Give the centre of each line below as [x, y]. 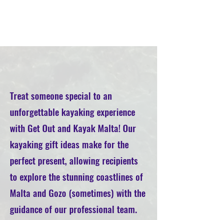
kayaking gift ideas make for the [69, 144]
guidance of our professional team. [73, 209]
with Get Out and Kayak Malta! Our [73, 128]
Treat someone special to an [61, 95]
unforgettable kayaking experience [72, 111]
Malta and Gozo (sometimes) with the [78, 192]
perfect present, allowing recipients [74, 160]
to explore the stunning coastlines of [76, 176]
